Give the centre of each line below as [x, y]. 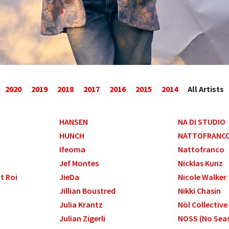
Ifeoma [73, 150]
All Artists [205, 89]
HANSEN [74, 122]
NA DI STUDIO [201, 122]
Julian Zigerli [83, 219]
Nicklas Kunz [200, 163]
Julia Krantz [81, 205]
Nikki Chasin [199, 191]
